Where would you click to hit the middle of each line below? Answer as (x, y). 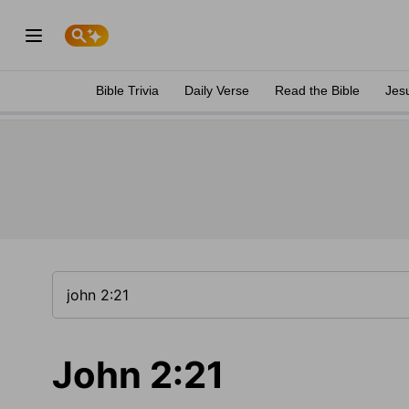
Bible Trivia (127, 90)
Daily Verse (217, 90)
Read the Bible (317, 90)
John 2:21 (138, 375)
